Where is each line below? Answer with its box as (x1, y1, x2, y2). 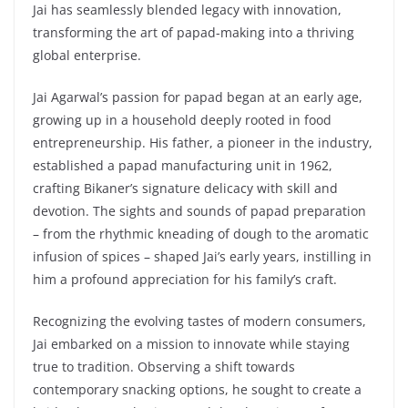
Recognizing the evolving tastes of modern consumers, (33, 311, 366, 330)
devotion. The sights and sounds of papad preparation (33, 201, 366, 219)
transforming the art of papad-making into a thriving (33, 23, 354, 41)
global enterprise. (33, 46, 141, 64)
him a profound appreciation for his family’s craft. (33, 270, 337, 288)
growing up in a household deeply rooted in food (33, 110, 331, 128)
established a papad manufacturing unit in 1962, (33, 156, 332, 174)
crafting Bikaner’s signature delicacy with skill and (33, 178, 338, 197)
